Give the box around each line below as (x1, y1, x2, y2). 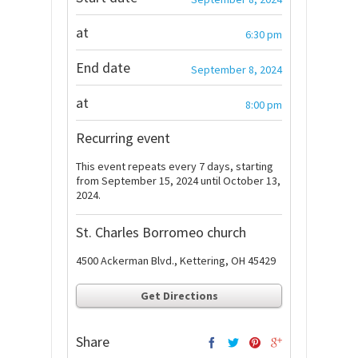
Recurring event (76, 129, 170, 147)
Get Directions (140, 288, 218, 303)
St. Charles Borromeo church (76, 223, 246, 241)
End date (76, 58, 130, 77)
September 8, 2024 (191, 62, 282, 77)
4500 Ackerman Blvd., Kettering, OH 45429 (76, 253, 276, 268)
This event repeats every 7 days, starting (76, 159, 273, 173)
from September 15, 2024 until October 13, (76, 173, 280, 188)
